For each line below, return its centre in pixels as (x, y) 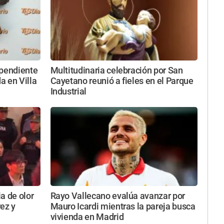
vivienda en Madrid (87, 217)
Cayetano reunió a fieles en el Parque (122, 81)
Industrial (68, 92)
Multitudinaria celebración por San (116, 71)
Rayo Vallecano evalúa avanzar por (117, 196)
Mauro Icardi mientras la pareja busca (123, 206)
